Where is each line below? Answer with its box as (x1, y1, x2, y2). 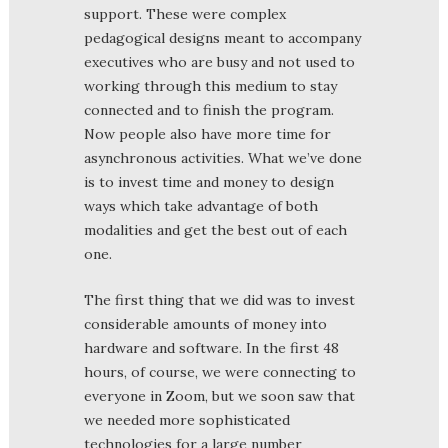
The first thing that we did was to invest (84, 290, 355, 309)
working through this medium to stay (84, 76, 337, 95)
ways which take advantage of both (84, 196, 318, 215)
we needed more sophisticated (84, 410, 290, 429)
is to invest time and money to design (84, 172, 334, 191)
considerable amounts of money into (84, 314, 327, 333)
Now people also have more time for (84, 124, 331, 143)
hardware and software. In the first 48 (84, 338, 339, 357)
